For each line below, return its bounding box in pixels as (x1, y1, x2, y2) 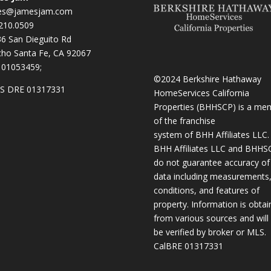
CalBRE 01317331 (153, 240, 223, 252)
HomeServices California (153, 87, 249, 99)
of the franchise (153, 115, 215, 127)
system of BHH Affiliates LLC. (153, 129, 269, 141)
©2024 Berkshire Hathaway (153, 73, 261, 85)
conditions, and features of (153, 184, 260, 197)
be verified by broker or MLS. (153, 226, 266, 238)
